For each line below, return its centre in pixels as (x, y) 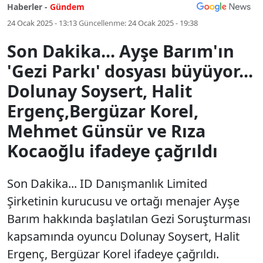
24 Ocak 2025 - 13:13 (42, 23)
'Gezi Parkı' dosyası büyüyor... (130, 71)
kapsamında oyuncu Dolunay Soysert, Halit (123, 236)
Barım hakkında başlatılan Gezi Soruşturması (129, 219)
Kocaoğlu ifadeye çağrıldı (112, 151)
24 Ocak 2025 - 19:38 (163, 23)
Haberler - (27, 7)
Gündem (67, 7)
